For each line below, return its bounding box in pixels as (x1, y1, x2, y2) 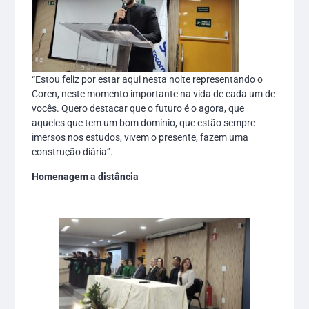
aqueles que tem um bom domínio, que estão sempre (32, 117, 256, 129)
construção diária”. (32, 146, 114, 158)
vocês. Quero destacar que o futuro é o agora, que (32, 103, 245, 114)
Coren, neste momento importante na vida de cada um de (32, 88, 276, 100)
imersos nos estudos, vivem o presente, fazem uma (32, 132, 249, 143)
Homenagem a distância (32, 170, 139, 182)
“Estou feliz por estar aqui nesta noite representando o (32, 74, 263, 86)
